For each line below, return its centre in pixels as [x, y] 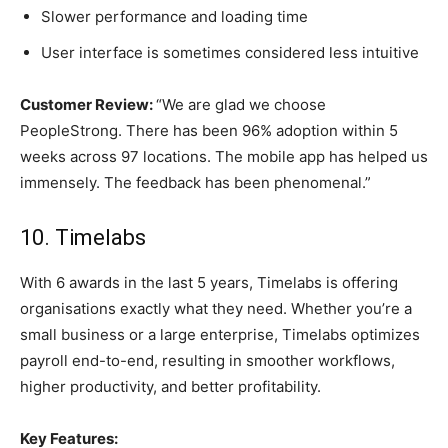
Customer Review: [88, 105]
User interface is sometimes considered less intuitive [230, 53]
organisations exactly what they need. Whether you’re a [216, 309]
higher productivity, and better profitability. [170, 387]
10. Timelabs [83, 238]
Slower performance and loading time [174, 17]
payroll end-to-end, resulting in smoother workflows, [207, 361]
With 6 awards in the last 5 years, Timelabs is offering [209, 283]
